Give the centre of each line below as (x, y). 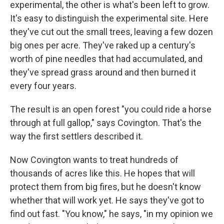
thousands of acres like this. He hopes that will (102, 173)
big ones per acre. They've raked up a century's (103, 45)
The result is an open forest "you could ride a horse (111, 109)
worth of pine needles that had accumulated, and (106, 58)
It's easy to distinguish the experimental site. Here (109, 18)
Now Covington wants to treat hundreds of (94, 159)
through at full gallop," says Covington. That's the (106, 122)
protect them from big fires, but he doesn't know (105, 186)
